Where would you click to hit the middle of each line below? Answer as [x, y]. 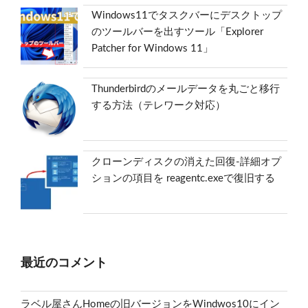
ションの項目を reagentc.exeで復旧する [184, 178]
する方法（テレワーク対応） [159, 105]
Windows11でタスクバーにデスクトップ [187, 16]
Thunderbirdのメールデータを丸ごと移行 [186, 89]
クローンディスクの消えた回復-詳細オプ [187, 162]
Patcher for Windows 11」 [153, 49]
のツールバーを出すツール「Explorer [178, 32]
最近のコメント [64, 263]
